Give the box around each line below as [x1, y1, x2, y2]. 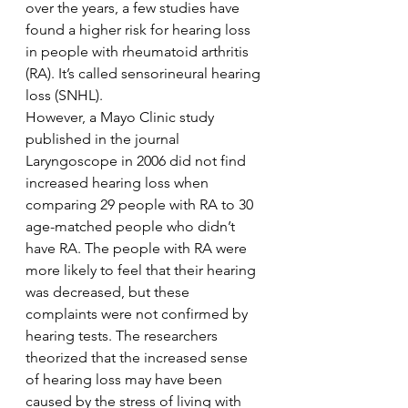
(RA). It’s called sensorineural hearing [25, 65, 264, 82]
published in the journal [25, 130, 183, 148]
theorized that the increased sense [25, 349, 251, 366]
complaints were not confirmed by [25, 305, 251, 322]
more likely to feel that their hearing [25, 261, 260, 279]
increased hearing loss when [25, 174, 212, 191]
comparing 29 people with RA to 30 [25, 196, 257, 213]
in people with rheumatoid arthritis [25, 43, 252, 60]
